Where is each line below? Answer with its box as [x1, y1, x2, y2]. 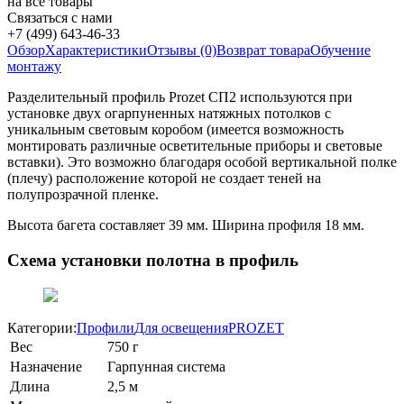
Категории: [7, 319, 77, 335]
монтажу [7, 59, 61, 75]
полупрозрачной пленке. [7, 187, 159, 203]
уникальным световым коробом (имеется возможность [7, 122, 344, 138]
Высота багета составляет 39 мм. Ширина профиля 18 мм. [7, 217, 368, 234]
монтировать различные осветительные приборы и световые [7, 138, 382, 154]
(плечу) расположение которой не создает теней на [7, 170, 321, 187]
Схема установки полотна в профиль [7, 251, 298, 271]
